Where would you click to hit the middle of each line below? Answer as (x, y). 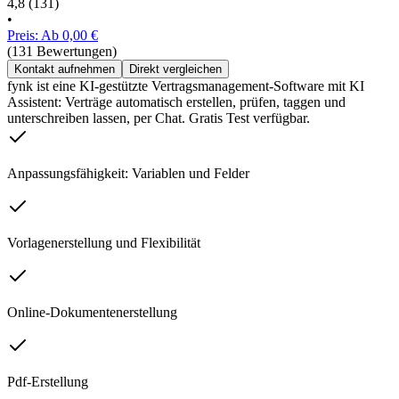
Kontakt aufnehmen (65, 69)
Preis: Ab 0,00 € (53, 36)
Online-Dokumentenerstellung (92, 313)
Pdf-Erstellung (48, 382)
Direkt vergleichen (175, 69)
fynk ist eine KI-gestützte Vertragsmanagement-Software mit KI (186, 86)
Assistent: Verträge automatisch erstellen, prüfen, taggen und (176, 102)
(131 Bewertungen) (62, 52)
